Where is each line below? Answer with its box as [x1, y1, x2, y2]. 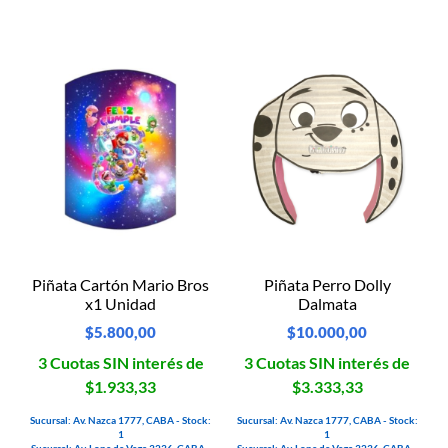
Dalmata [297, 294, 357, 314]
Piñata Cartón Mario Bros [32, 275, 210, 295]
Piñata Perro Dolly [263, 275, 391, 295]
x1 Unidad [85, 294, 157, 314]
